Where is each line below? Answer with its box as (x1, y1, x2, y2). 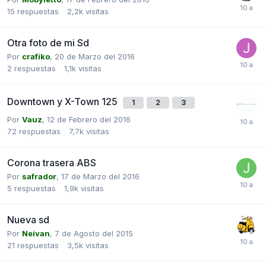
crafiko (22, 51, 50, 61)
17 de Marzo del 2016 (61, 171, 140, 181)
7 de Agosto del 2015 (55, 228, 133, 238)
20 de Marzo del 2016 (55, 51, 135, 61)
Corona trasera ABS (7, 156, 96, 169)
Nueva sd (7, 213, 49, 226)
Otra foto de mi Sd (7, 36, 89, 49)
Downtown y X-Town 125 (7, 95, 120, 107)
